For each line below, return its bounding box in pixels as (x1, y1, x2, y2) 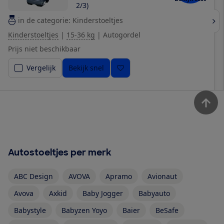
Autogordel (103, 29, 140, 39)
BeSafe (155, 205, 178, 215)
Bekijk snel (68, 62, 104, 72)
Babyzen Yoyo (61, 205, 107, 215)
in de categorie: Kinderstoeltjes (18, 15, 123, 25)
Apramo (105, 171, 132, 181)
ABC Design (14, 171, 53, 181)
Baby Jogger (82, 188, 123, 198)
